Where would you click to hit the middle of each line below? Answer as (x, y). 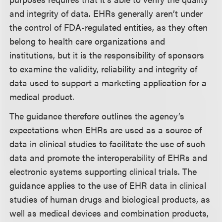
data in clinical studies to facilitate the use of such (108, 144)
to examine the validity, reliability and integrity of (104, 69)
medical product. (42, 97)
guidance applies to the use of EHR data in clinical (108, 185)
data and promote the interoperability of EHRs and (109, 158)
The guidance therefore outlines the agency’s (97, 116)
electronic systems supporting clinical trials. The (103, 171)
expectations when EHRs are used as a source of (106, 130)
